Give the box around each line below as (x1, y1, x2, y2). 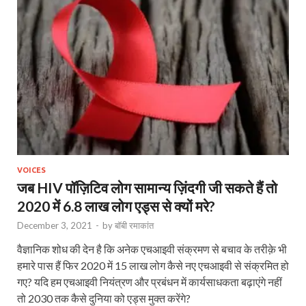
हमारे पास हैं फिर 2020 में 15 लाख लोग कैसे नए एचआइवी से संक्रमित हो (17, 258, 289, 272)
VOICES (17, 165, 46, 174)
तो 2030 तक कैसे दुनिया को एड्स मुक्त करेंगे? (17, 291, 191, 305)
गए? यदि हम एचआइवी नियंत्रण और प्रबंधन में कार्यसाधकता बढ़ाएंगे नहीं (17, 275, 282, 288)
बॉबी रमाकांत (115, 219, 154, 231)
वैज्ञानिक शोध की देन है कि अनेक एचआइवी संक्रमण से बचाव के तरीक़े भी (17, 242, 287, 255)
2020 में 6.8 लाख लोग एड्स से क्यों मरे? (17, 197, 215, 214)
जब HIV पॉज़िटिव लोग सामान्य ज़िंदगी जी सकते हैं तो (17, 178, 277, 196)
